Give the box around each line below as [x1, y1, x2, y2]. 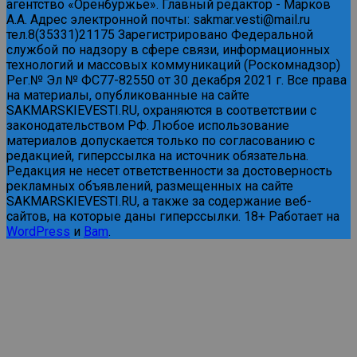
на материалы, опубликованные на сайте [6, 88, 249, 104]
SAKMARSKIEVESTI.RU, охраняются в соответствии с [6, 103, 316, 119]
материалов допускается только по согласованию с [6, 133, 315, 149]
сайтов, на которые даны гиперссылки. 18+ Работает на [6, 209, 339, 225]
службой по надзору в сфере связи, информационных [6, 42, 330, 58]
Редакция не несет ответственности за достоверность [6, 163, 332, 179]
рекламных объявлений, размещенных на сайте [6, 178, 293, 194]
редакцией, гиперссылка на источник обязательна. [6, 148, 308, 164]
